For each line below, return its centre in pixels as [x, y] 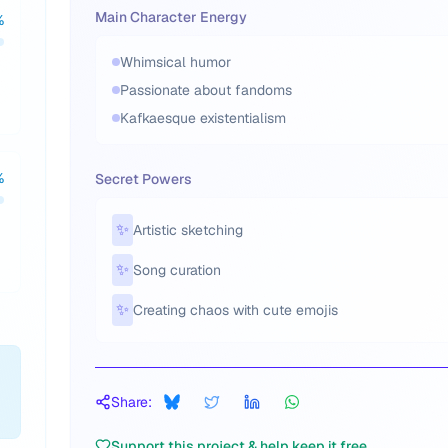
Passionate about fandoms [206, 90]
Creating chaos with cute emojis [235, 310]
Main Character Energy [171, 17]
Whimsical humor [175, 62]
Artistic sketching [188, 230]
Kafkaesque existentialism [203, 118]
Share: [131, 402]
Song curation [177, 270]
